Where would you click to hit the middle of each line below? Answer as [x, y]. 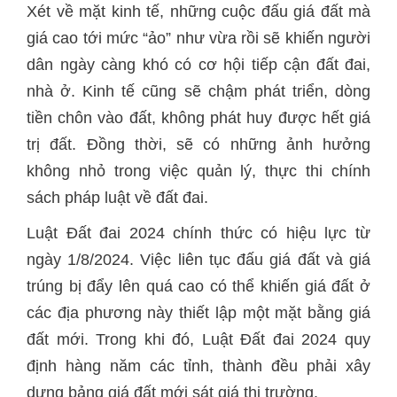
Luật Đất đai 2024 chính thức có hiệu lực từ [198, 233]
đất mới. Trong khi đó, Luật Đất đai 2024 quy [198, 339]
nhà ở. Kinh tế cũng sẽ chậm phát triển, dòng [198, 91]
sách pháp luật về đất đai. [117, 198]
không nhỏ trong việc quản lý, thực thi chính [198, 171]
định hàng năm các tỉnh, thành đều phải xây [198, 366]
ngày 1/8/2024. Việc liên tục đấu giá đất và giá [198, 260]
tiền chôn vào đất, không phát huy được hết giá [198, 118]
